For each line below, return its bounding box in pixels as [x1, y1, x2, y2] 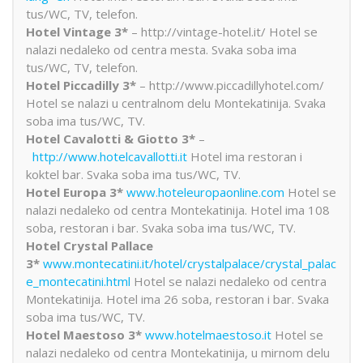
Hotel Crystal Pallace [26, 237, 153, 254]
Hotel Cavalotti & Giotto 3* [26, 130, 195, 147]
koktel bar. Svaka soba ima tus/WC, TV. [26, 165, 241, 182]
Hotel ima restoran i [187, 147, 302, 164]
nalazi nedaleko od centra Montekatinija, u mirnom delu [26, 344, 330, 361]
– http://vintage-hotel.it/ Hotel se [128, 23, 318, 40]
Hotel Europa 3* [26, 183, 126, 200]
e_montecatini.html [26, 272, 130, 289]
